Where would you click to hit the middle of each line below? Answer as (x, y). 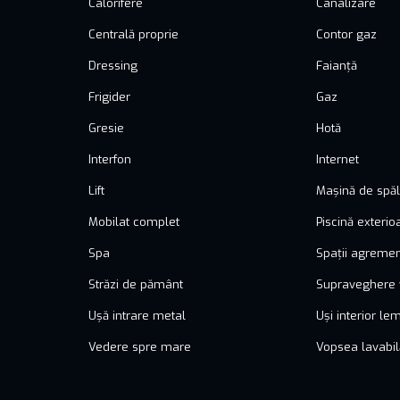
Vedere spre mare (140, 346)
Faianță (337, 65)
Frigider (110, 96)
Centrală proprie (134, 34)
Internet (338, 159)
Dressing (113, 65)
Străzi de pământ (136, 284)
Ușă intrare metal (137, 315)
